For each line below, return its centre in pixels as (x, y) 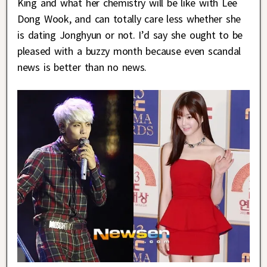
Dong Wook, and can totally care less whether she (129, 19)
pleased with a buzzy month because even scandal (129, 51)
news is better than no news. (82, 67)
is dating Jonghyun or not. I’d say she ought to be (130, 35)
